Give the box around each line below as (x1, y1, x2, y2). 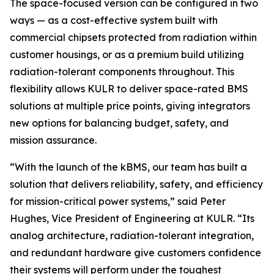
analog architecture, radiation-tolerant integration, (10, 229, 254, 242)
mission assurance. (10, 134, 97, 146)
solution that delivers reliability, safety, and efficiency (10, 178, 263, 190)
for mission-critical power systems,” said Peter (10, 195, 226, 207)
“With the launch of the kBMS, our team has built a (10, 161, 247, 173)
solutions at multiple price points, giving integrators (10, 100, 250, 112)
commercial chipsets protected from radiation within (10, 31, 257, 43)
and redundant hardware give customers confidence (10, 246, 261, 259)
